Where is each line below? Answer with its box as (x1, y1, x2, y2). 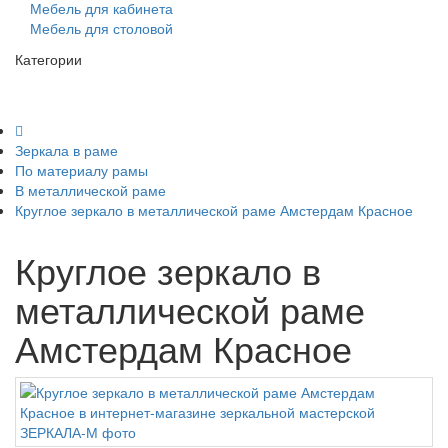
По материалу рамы (15, 160, 148, 180)
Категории (15, 49, 82, 69)
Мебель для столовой (30, 18, 173, 38)
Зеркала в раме (15, 140, 118, 160)
